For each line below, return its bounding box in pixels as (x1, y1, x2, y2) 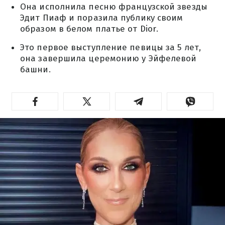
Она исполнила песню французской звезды (20, 2, 207, 12)
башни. (20, 64, 51, 75)
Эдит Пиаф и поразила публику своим (20, 13, 183, 23)
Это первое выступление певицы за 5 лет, (20, 42, 201, 53)
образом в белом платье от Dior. (20, 24, 159, 34)
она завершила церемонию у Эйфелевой (20, 53, 197, 64)
